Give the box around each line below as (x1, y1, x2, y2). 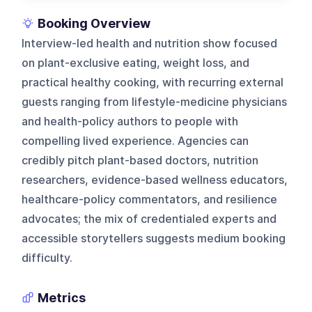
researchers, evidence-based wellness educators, (22, 173, 288, 187)
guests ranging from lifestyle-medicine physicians (22, 95, 288, 109)
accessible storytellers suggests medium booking (22, 231, 286, 245)
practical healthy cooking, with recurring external (22, 75, 284, 89)
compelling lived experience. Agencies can (22, 134, 249, 148)
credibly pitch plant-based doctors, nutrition (22, 153, 259, 167)
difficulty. (22, 251, 73, 265)
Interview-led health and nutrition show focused (22, 36, 278, 50)
